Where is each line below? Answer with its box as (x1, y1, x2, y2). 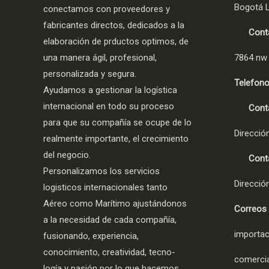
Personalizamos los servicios (43, 166, 160, 177)
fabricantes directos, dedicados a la (43, 20, 184, 31)
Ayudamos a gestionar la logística (43, 85, 177, 95)
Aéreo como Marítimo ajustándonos (43, 198, 187, 209)
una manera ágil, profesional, (43, 52, 157, 63)
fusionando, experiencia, (43, 231, 139, 241)
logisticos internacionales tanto (43, 182, 168, 193)
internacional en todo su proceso (43, 101, 174, 112)
